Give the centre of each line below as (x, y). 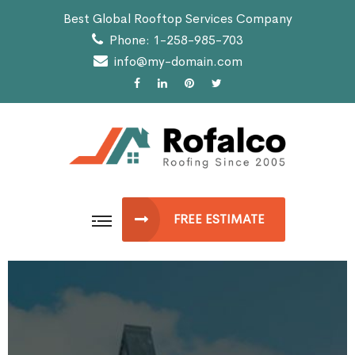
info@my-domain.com (178, 61)
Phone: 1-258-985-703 (176, 40)
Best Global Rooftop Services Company (177, 19)
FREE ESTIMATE (219, 219)
